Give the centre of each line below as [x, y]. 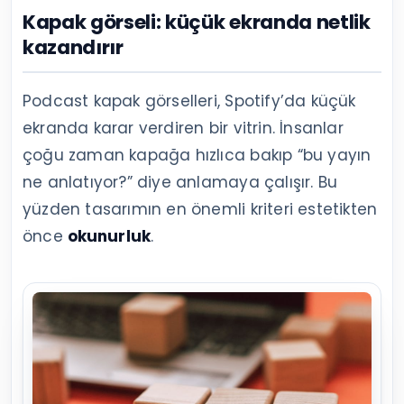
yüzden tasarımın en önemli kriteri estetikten [200, 210]
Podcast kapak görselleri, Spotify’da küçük [189, 101]
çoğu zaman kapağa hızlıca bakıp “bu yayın [197, 156]
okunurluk [109, 237]
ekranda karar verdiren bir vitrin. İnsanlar [183, 129]
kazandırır [73, 48]
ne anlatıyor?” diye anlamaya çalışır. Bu [180, 183]
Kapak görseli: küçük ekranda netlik [197, 23]
